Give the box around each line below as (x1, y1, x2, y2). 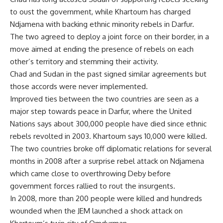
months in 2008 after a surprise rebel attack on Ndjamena (10, 156, 204, 166)
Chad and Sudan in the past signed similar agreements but (10, 69, 207, 79)
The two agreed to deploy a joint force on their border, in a (10, 32, 209, 41)
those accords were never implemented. (10, 82, 148, 91)
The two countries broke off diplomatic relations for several (10, 144, 212, 153)
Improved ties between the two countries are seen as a (10, 94, 199, 104)
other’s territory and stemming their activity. (10, 57, 158, 66)
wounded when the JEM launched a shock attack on (10, 206, 183, 216)
